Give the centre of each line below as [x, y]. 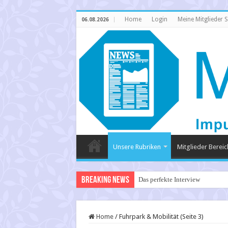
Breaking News [105, 181]
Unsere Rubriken [137, 147]
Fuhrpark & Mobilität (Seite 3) [161, 217]
